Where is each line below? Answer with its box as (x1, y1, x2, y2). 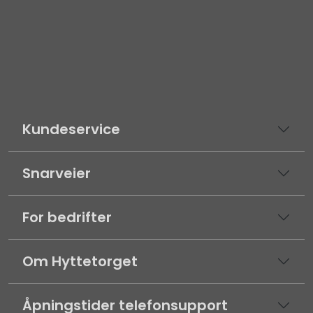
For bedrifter (22, 208, 112, 228)
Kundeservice (22, 119, 120, 140)
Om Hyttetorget (22, 252, 138, 272)
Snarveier (22, 163, 91, 184)
